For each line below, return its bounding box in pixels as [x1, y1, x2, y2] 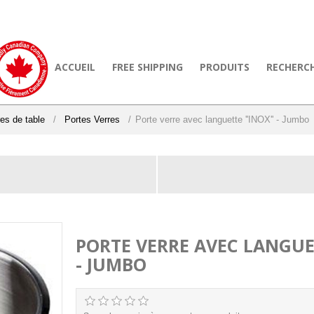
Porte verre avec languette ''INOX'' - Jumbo [135, 114, 309, 125]
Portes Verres [64, 114, 120, 125]
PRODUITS [200, 60, 250, 74]
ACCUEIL [55, 60, 95, 74]
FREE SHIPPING [112, 60, 183, 74]
